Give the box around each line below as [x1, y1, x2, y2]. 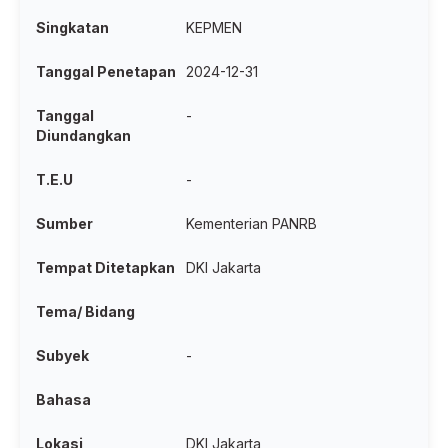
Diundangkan [36, 127, 131, 144]
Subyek [36, 347, 89, 364]
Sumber [36, 215, 93, 232]
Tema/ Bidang [36, 303, 135, 320]
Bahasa [36, 391, 91, 408]
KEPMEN [186, 19, 243, 36]
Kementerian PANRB [186, 215, 318, 232]
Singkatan [36, 19, 109, 36]
